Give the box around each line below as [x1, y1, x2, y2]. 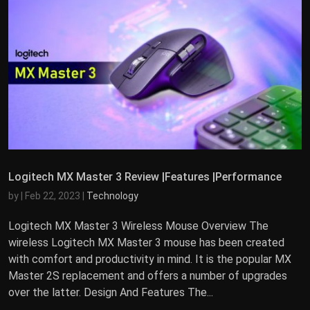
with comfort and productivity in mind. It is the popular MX [8, 252, 291, 266]
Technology [86, 190, 138, 201]
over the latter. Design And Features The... [8, 285, 213, 299]
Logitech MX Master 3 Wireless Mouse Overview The [8, 219, 268, 232]
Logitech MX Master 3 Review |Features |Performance [8, 170, 282, 183]
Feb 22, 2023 [25, 190, 80, 201]
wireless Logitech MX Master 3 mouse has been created [8, 235, 284, 249]
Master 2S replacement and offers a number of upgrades [8, 268, 287, 282]
